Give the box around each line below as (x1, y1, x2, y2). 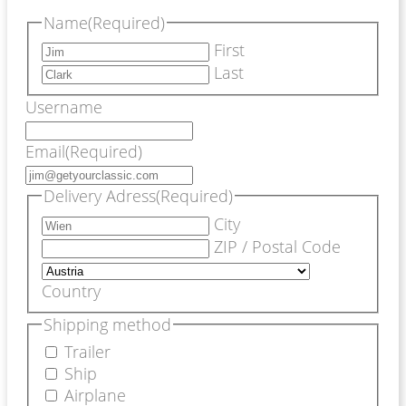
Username (25, 96, 102, 119)
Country (41, 279, 101, 302)
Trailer (63, 341, 111, 363)
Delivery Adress (43, 185, 156, 208)
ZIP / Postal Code (213, 235, 341, 257)
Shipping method (43, 313, 171, 335)
